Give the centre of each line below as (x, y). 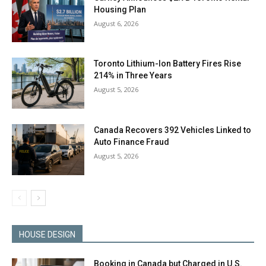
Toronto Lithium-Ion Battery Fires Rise (168, 64)
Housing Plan (120, 9)
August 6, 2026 (116, 23)
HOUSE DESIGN (47, 234)
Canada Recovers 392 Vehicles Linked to (173, 130)
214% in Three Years (133, 76)
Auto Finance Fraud (132, 142)
